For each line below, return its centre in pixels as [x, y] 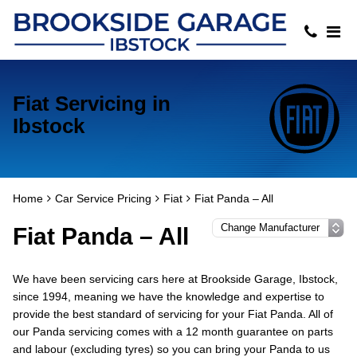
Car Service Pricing [103, 198]
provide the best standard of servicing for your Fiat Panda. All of [173, 314]
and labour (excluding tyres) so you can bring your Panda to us [171, 349]
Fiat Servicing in [92, 104]
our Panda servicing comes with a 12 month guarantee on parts [173, 331]
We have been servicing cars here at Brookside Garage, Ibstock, [175, 279]
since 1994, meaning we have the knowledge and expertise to [169, 296]
